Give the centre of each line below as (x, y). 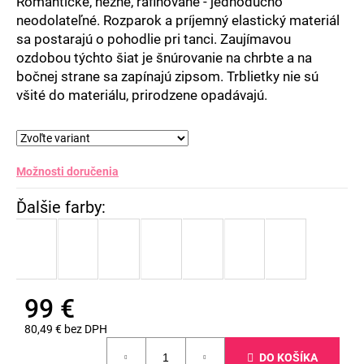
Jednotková (54, 344)
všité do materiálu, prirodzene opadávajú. (142, 95)
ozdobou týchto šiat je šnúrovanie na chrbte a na (164, 57)
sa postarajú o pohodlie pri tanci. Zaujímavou (154, 39)
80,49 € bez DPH (66, 329)
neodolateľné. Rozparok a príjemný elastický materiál (178, 20)
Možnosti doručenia (67, 171)
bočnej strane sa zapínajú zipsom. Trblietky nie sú (167, 76)
